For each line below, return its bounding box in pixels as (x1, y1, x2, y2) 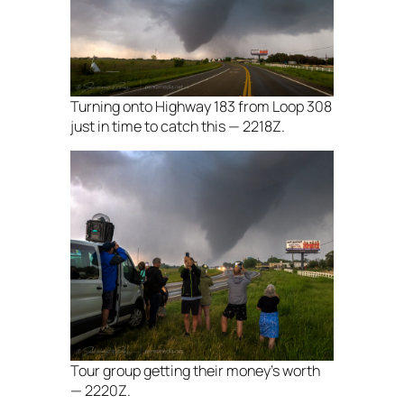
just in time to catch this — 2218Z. (70, 115, 285, 136)
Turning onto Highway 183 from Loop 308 (70, 96, 332, 116)
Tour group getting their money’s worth (70, 361, 320, 381)
